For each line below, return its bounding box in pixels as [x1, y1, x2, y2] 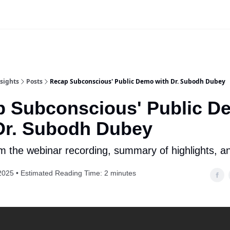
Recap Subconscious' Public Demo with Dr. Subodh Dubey [50, 77, 225, 86]
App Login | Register [101, 41, 163, 48]
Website [67, 41, 93, 48]
